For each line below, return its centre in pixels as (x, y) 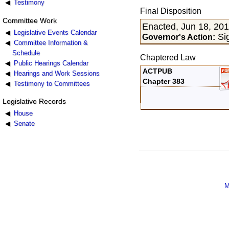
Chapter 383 (164, 82)
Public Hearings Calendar (51, 63)
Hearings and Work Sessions (56, 73)
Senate (24, 123)
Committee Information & (51, 42)
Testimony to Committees (52, 83)
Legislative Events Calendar (55, 32)
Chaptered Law (168, 58)
